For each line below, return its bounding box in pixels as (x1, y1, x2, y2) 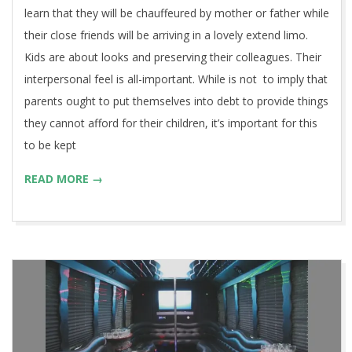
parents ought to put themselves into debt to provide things (24, 93, 328, 109)
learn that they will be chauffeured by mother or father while (24, 5, 329, 21)
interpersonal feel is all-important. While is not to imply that (24, 71, 328, 87)
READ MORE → (24, 171, 103, 187)
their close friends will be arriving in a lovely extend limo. (24, 27, 308, 43)
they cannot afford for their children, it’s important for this (24, 115, 317, 131)
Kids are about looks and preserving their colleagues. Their (24, 49, 321, 65)
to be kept (24, 137, 76, 153)
